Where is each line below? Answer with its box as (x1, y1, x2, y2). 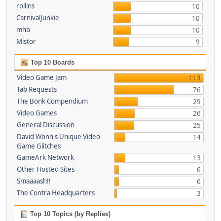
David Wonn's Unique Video (17, 132, 100, 141)
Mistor (16, 37, 36, 46)
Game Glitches (17, 142, 61, 150)
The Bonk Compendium (17, 97, 88, 106)
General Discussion (17, 120, 74, 129)
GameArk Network (17, 153, 74, 162)
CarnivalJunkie (16, 13, 59, 22)
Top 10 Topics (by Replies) (28, 210, 110, 218)
